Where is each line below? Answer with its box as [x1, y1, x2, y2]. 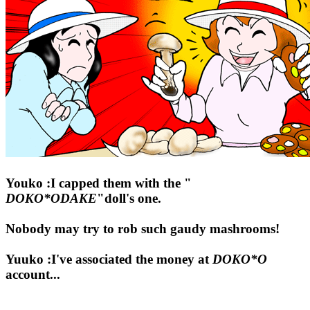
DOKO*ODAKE [6, 190, 97, 206]
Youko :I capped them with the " [6, 175, 192, 190]
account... [6, 266, 60, 282]
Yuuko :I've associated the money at [6, 251, 209, 266]
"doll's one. [97, 190, 161, 206]
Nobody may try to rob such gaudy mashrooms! [6, 221, 280, 236]
